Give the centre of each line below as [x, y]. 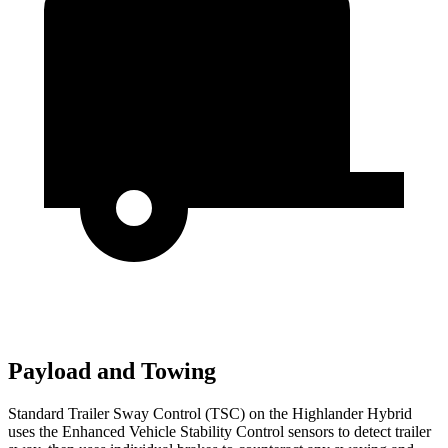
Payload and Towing [112, 371]
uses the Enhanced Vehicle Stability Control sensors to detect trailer [219, 432]
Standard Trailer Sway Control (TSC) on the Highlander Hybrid [210, 414]
